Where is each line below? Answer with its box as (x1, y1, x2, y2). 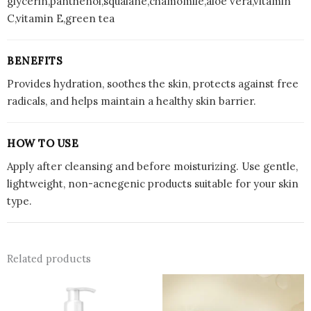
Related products (7, 251, 91, 265)
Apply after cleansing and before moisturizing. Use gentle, (7, 159, 298, 173)
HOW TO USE (7, 136, 78, 150)
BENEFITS (7, 53, 62, 67)
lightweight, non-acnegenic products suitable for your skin (7, 176, 299, 190)
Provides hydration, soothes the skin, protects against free (7, 76, 299, 90)
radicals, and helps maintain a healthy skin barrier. (7, 94, 256, 108)
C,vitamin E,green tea (7, 11, 115, 25)
